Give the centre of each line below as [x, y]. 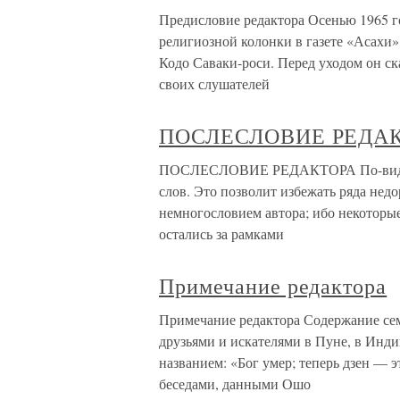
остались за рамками [221, 233]
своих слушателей [214, 83]
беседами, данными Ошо [235, 383]
